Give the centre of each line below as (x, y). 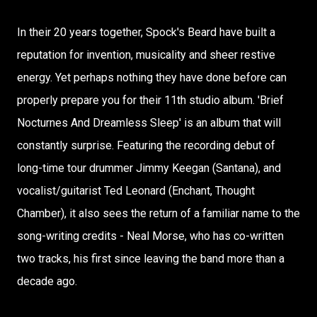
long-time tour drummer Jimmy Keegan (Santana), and (149, 168)
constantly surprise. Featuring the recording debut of (146, 145)
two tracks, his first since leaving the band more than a (151, 259)
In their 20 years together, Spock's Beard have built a (146, 32)
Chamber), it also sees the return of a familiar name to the (158, 213)
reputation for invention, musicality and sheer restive (146, 55)
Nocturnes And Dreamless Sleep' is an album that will (149, 123)
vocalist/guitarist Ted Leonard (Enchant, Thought (136, 191)
